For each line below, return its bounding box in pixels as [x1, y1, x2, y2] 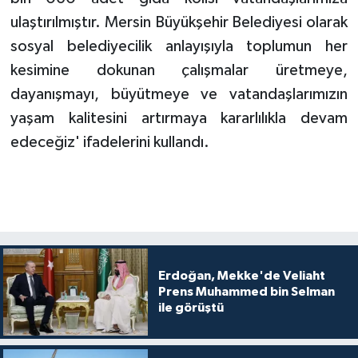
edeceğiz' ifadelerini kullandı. [10, 134, 209, 151]
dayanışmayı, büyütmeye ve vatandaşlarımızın [10, 86, 348, 103]
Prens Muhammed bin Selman [157, 285, 335, 299]
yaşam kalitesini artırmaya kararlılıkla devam [10, 110, 348, 127]
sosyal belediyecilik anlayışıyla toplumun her [10, 38, 348, 55]
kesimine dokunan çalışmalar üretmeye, [10, 62, 348, 79]
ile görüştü [157, 301, 224, 315]
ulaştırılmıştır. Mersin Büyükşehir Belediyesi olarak [10, 14, 348, 31]
